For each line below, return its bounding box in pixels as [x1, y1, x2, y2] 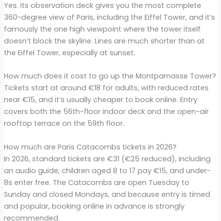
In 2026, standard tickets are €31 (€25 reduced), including [3, 153, 211, 164]
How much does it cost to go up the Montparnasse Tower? [3, 71, 216, 81]
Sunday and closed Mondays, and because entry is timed [3, 189, 210, 199]
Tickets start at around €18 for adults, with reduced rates [3, 83, 209, 93]
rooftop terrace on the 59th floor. [3, 118, 124, 129]
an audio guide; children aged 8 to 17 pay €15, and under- [3, 165, 211, 176]
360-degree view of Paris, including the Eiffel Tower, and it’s [3, 12, 215, 23]
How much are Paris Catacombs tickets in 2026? [3, 142, 177, 152]
